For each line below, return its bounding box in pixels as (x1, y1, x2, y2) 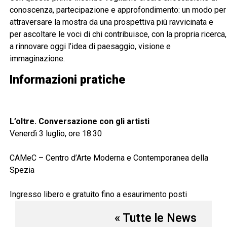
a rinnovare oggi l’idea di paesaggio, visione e (10, 41, 171, 51)
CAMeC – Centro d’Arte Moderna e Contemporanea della (10, 153, 209, 163)
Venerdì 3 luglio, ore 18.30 (10, 128, 102, 138)
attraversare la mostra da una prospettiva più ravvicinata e (10, 17, 214, 27)
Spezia (10, 165, 35, 175)
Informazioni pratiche (10, 72, 126, 87)
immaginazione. (10, 53, 65, 63)
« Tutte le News (115, 211, 197, 225)
